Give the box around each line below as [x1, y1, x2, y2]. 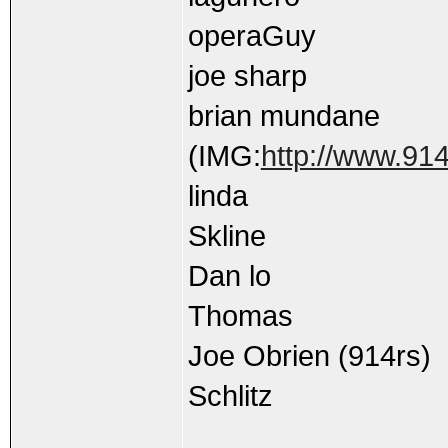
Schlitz [187, 379, 273, 412]
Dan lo [187, 259, 271, 292]
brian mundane [187, 99, 380, 132]
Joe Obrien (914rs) [187, 339, 431, 372]
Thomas [187, 299, 293, 332]
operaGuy [187, 19, 316, 52]
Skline [187, 219, 266, 252]
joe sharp [187, 59, 307, 92]
